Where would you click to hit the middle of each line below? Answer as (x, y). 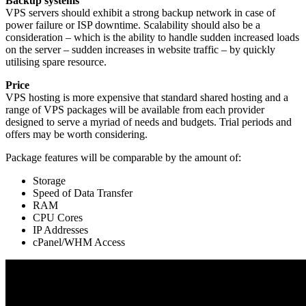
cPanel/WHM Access (79, 242)
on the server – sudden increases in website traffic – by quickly (140, 49)
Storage (49, 180)
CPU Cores (58, 217)
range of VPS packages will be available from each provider (135, 109)
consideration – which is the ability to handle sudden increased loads (152, 37)
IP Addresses (60, 229)
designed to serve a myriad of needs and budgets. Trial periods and (149, 122)
